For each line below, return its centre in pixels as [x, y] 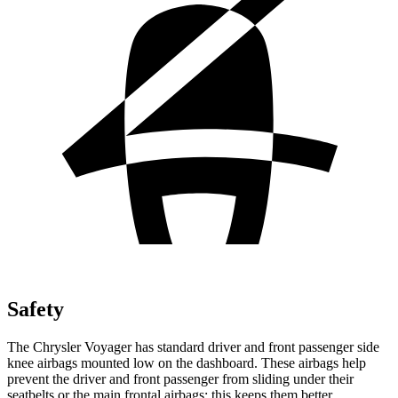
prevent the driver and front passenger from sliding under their [180, 378]
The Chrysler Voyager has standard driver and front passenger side [193, 346]
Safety [36, 309]
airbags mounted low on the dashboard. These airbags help [202, 362]
